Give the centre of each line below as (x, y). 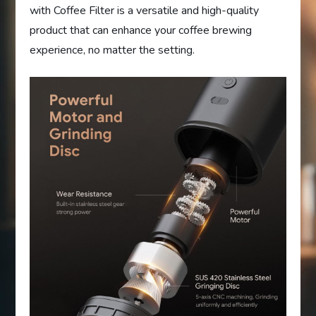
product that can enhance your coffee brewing (141, 31)
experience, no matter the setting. (113, 50)
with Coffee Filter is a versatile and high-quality (145, 11)
